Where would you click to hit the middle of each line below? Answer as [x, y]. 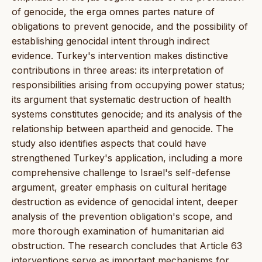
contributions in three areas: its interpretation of [118, 70]
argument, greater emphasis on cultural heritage [119, 187]
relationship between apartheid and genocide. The [123, 128]
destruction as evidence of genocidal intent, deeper [125, 201]
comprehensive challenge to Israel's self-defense [121, 172]
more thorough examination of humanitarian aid [118, 231]
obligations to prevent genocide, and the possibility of [130, 26]
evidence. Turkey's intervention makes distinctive [120, 55]
